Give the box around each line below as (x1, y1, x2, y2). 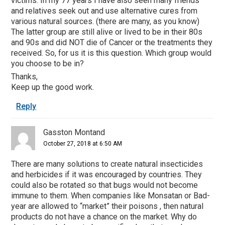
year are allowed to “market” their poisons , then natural (11, 201, 204, 211)
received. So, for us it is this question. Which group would (11, 48, 212, 58)
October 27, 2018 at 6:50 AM (43, 140, 123, 147)
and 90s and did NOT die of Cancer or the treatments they (11, 37, 213, 47)
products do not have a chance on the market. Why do (11, 211, 197, 221)
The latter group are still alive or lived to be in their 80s (11, 27, 203, 37)
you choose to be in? (11, 58, 84, 68)
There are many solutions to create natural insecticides (11, 159, 203, 169)
